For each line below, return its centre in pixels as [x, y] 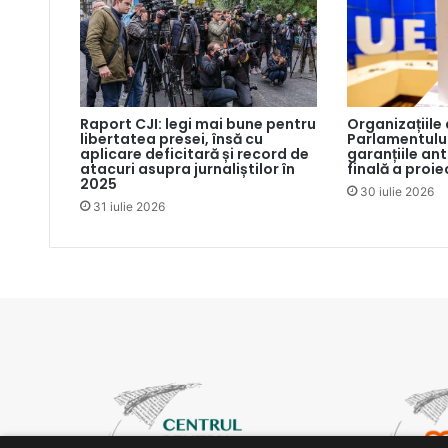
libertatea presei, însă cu [171, 138]
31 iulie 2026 [128, 206]
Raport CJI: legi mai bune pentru [197, 123]
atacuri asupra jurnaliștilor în [187, 168]
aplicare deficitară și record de [194, 153]
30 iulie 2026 [396, 191]
